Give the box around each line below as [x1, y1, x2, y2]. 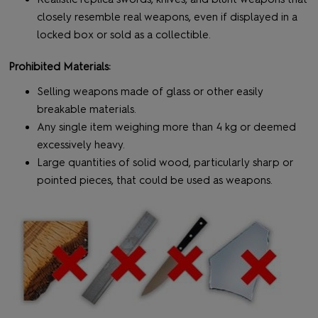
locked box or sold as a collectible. [37, 28, 214, 42]
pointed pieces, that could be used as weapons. [37, 174, 273, 187]
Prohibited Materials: [9, 60, 111, 74]
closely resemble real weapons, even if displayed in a [37, 11, 297, 24]
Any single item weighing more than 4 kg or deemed [37, 121, 296, 134]
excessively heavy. [37, 138, 125, 152]
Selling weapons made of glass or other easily [37, 85, 263, 99]
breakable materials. [37, 103, 136, 116]
